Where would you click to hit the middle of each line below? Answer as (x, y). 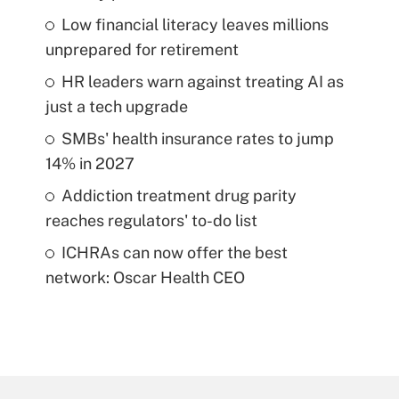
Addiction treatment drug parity (179, 196)
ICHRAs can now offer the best (174, 253)
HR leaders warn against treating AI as (202, 82)
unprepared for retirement (142, 50)
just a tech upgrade (116, 107)
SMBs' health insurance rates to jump (197, 139)
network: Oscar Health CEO (145, 278)
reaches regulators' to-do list (151, 221)
